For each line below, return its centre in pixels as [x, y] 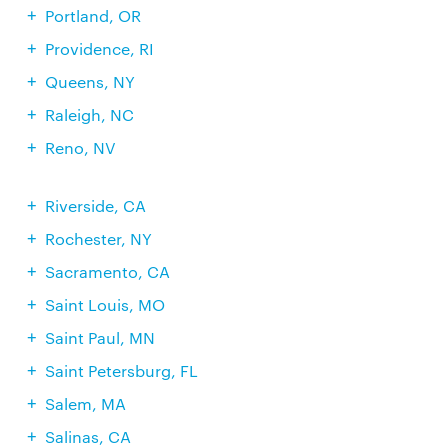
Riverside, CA [95, 205]
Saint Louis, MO [104, 304]
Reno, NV [80, 147]
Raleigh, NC [89, 114]
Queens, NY [89, 81]
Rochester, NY [98, 238]
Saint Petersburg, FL [121, 370]
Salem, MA [85, 403]
